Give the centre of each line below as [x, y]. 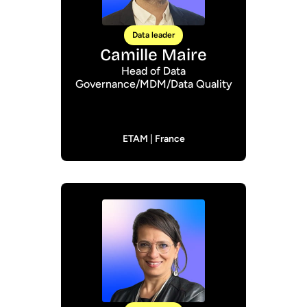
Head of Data [153, 71]
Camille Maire [153, 55]
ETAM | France [153, 139]
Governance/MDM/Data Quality [153, 84]
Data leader [153, 35]
